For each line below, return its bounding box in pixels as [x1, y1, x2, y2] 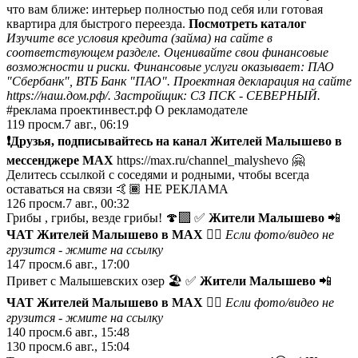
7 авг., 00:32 [66, 196, 129, 210]
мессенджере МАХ [6, 153, 113, 167]
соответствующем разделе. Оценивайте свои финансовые [6, 45, 328, 59]
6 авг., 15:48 [66, 324, 129, 339]
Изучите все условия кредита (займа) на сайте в [6, 30, 272, 45]
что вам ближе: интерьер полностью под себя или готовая [6, 2, 323, 16]
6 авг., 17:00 [66, 257, 129, 271]
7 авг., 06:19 [65, 117, 129, 131]
